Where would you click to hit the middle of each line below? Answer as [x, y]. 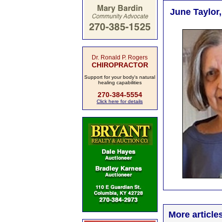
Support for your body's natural [120, 77]
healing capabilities [120, 83]
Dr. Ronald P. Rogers [120, 57]
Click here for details [120, 101]
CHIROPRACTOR [120, 65]
